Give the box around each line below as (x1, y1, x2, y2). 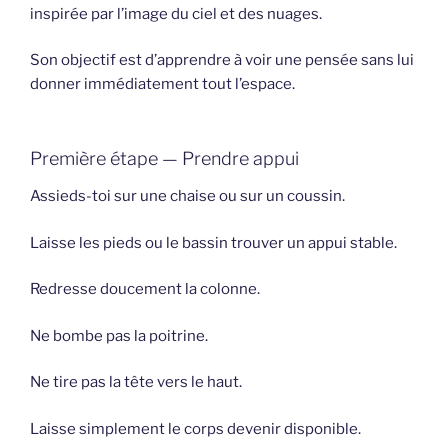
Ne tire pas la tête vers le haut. (30, 373, 242, 392)
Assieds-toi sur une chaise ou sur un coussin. (30, 187, 345, 206)
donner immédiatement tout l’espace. (30, 75, 295, 94)
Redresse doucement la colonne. (30, 280, 260, 299)
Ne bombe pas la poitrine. (30, 326, 208, 345)
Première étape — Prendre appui (30, 147, 299, 169)
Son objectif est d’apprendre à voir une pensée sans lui (30, 51, 414, 70)
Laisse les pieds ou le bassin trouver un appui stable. (30, 233, 397, 252)
